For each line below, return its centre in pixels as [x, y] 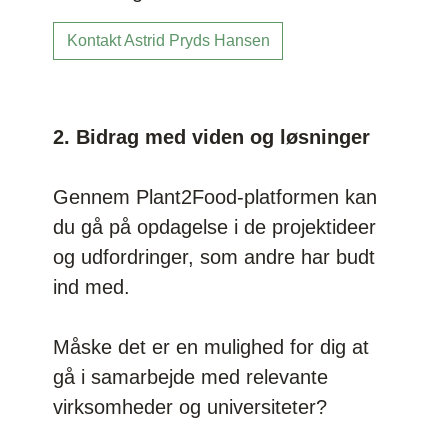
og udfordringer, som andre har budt [214, 257]
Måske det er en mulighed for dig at [211, 347]
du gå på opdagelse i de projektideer [215, 227]
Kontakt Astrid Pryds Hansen [168, 41]
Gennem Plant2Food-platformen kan [215, 197]
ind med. [95, 287]
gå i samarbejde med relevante [191, 377]
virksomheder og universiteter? [190, 407]
